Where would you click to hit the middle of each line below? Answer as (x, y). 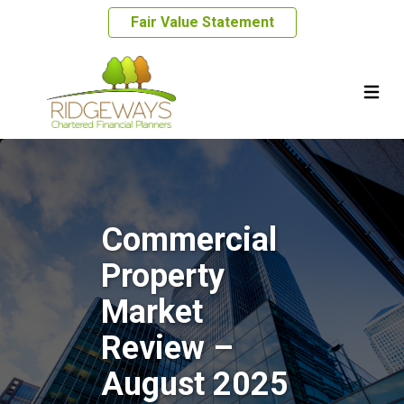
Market (152, 312)
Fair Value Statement (202, 22)
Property (163, 276)
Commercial (189, 240)
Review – (167, 348)
